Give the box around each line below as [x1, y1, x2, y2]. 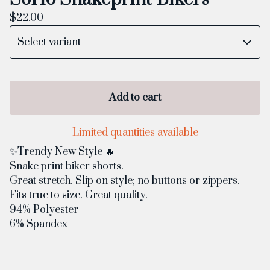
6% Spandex [10, 218, 67, 231]
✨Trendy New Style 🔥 [10, 145, 115, 159]
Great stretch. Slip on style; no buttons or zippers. [10, 174, 240, 187]
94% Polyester [10, 203, 78, 216]
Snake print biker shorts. [10, 160, 124, 173]
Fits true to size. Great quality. [10, 189, 148, 202]
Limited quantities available [72, 126, 198, 139]
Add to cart [109, 91, 161, 104]
